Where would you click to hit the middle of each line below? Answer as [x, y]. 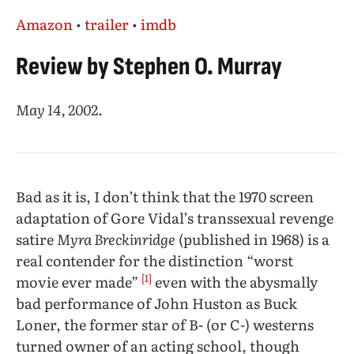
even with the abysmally [235, 282]
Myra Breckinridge [116, 239]
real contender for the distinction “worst [154, 261]
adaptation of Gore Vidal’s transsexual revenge [175, 218]
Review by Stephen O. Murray [149, 67]
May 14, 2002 [57, 110]
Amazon [44, 24]
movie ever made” [79, 282]
